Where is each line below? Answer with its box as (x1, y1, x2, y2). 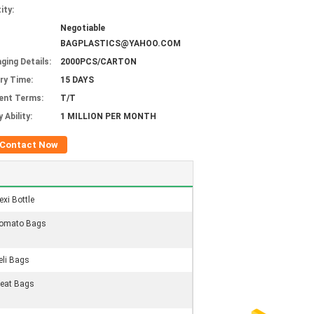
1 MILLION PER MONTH (60, 111, 156, 121)
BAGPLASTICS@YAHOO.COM (60, 39, 181, 48)
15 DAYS (60, 75, 94, 85)
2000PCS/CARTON (60, 57, 137, 67)
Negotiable (60, 23, 105, 33)
